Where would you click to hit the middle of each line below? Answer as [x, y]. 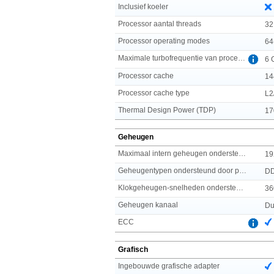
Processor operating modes [164, 41]
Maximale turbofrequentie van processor [242, 58]
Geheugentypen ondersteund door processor [243, 170]
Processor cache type [154, 93]
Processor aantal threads [160, 24]
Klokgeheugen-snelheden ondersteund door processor [240, 187]
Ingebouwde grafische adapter [169, 266]
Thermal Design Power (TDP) [167, 110]
